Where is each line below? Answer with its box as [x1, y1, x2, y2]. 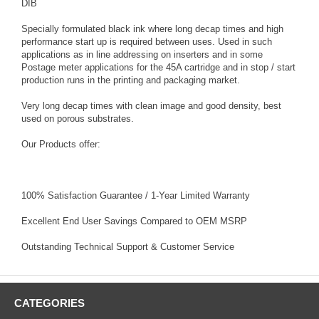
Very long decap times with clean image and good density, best [21, 100, 281, 111]
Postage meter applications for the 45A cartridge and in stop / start [21, 61, 296, 73]
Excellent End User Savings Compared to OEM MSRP [21, 215, 247, 226]
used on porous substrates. [21, 113, 134, 124]
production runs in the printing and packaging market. [21, 74, 240, 85]
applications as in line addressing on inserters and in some [21, 48, 263, 60]
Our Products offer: [21, 138, 100, 150]
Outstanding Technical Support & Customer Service [21, 241, 234, 252]
